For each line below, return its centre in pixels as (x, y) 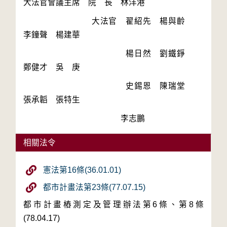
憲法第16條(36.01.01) (82, 170)
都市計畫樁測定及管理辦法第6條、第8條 (113, 204)
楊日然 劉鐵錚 (108, 53)
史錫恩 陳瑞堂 (108, 86)
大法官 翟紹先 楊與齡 (108, 21)
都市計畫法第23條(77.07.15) (94, 187)
